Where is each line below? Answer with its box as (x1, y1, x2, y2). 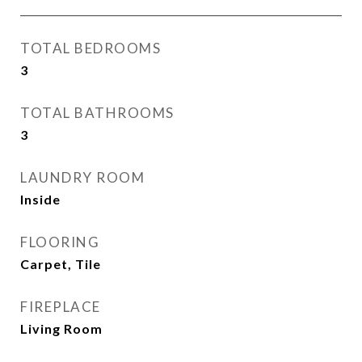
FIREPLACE (20, 298, 101, 315)
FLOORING (20, 234, 99, 250)
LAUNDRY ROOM (20, 169, 145, 186)
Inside (20, 192, 61, 207)
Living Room (20, 321, 103, 336)
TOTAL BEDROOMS (20, 40, 161, 57)
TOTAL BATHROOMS (20, 104, 175, 121)
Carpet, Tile (20, 256, 101, 271)
